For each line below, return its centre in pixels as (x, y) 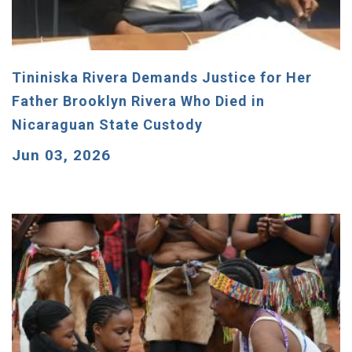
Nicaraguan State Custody (109, 124)
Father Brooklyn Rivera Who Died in (138, 101)
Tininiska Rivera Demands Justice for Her (162, 77)
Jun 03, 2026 (61, 155)
